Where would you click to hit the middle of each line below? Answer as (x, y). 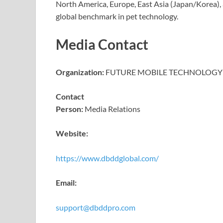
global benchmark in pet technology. (117, 16)
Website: (72, 133)
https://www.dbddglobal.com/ (107, 158)
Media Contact (102, 44)
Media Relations (112, 109)
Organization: (80, 72)
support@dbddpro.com (96, 207)
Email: (66, 182)
